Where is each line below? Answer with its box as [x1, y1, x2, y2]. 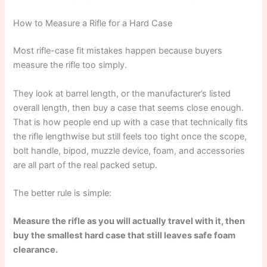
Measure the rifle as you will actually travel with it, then [13, 216, 246, 227]
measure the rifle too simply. [13, 60, 128, 71]
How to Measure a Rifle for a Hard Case [13, 18, 173, 29]
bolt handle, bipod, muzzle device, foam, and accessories [13, 145, 246, 156]
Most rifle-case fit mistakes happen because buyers [13, 45, 223, 57]
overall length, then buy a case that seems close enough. [13, 102, 244, 113]
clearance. [13, 244, 58, 256]
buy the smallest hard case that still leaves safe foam [13, 230, 236, 241]
